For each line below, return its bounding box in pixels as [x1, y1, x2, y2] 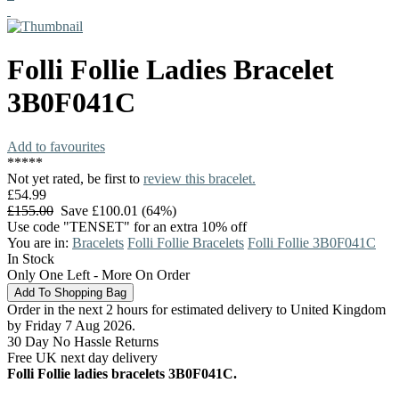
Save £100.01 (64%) [53, 202, 176, 218]
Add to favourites [7, 138, 105, 154]
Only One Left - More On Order [7, 266, 190, 282]
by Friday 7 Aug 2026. [7, 317, 135, 333]
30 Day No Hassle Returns [7, 333, 159, 349]
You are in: [7, 234, 72, 250]
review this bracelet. [143, 170, 256, 186]
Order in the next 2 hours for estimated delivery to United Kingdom [7, 301, 386, 317]
